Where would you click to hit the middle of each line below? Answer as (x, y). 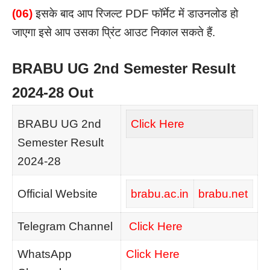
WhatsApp (44, 254)
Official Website (59, 194)
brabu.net (223, 194)
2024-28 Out (53, 93)
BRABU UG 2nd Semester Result (124, 69)
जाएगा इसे (33, 33)
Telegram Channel (65, 227)
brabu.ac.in (160, 194)
